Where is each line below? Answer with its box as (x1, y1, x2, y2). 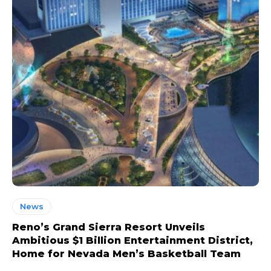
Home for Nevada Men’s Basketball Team (12, 248, 241, 260)
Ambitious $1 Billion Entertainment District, (12, 235, 253, 247)
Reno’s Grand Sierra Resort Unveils (12, 221, 205, 233)
